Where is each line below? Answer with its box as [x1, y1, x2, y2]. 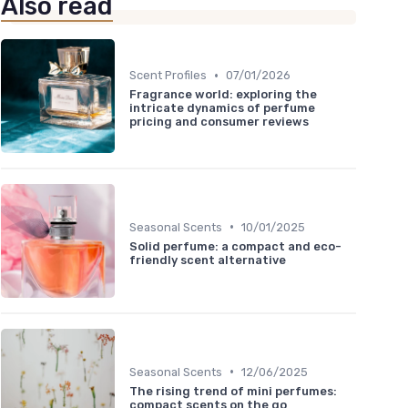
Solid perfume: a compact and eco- [129, 239, 342, 253]
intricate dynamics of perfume [129, 101, 315, 116]
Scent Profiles [129, 68, 207, 83]
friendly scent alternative [129, 252, 286, 267]
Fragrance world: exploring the [129, 87, 317, 102]
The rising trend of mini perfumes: [129, 383, 337, 398]
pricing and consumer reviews [129, 115, 309, 129]
